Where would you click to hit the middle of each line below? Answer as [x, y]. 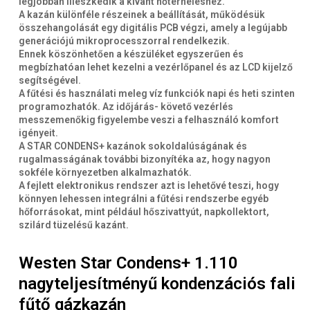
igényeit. [38, 133]
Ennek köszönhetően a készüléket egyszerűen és [131, 54]
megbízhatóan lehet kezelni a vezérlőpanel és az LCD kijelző [156, 67]
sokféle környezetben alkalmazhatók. [105, 172]
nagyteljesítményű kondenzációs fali [157, 283]
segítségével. [50, 80]
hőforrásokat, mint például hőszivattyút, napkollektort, [144, 211]
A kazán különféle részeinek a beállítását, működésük [142, 14]
